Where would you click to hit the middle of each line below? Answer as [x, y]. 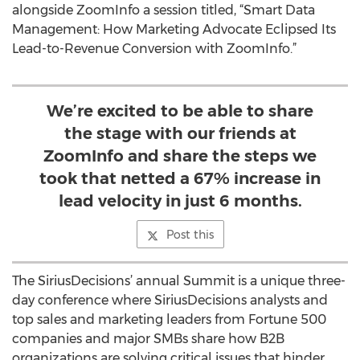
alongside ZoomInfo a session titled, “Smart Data [164, 10]
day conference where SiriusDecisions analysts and [170, 300]
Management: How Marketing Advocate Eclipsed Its [174, 29]
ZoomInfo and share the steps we [180, 156]
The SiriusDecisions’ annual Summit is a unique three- [179, 281]
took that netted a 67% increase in [180, 178]
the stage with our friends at [180, 133]
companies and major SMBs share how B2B [148, 339]
